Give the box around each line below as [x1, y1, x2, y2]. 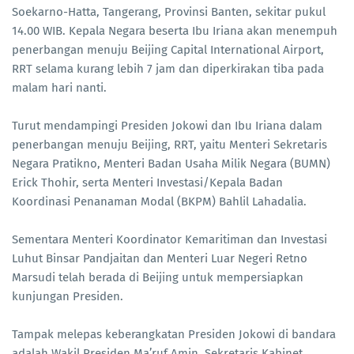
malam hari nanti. [12, 81, 107, 96]
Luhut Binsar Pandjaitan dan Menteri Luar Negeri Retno [12, 251, 307, 266]
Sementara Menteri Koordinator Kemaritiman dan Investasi [12, 232, 327, 247]
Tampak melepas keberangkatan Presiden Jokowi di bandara [12, 327, 336, 342]
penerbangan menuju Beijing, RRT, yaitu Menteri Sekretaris [12, 137, 327, 153]
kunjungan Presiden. [12, 289, 123, 304]
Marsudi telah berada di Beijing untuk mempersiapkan [12, 270, 303, 285]
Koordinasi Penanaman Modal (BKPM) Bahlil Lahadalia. [12, 194, 310, 209]
